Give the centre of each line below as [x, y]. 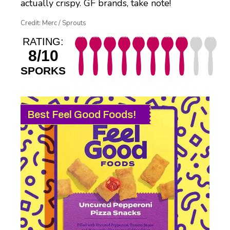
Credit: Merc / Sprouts [53, 23]
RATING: [43, 42]
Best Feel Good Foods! [82, 115]
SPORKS [43, 71]
